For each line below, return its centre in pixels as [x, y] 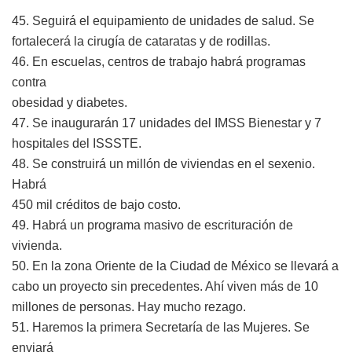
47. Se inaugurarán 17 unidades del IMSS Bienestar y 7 [167, 123]
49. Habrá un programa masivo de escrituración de [152, 225]
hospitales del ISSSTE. [77, 143]
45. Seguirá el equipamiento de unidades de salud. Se [163, 20]
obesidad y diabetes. [70, 102]
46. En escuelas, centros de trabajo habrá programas [159, 61]
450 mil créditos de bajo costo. [96, 204]
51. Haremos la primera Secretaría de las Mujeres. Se [161, 327]
